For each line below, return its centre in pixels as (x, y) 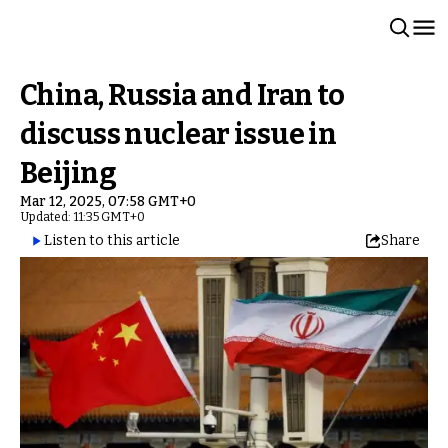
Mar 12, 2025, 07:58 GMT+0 (108, 201)
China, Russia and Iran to (182, 95)
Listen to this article (112, 240)
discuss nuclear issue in (178, 134)
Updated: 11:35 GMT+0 (82, 217)
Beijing (68, 173)
